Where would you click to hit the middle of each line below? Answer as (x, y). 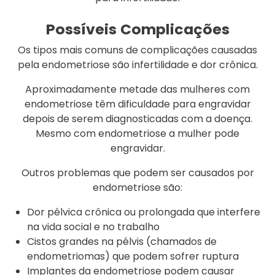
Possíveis (81, 29)
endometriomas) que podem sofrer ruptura (133, 257)
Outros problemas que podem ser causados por (137, 173)
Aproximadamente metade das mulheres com (137, 90)
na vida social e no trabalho (93, 227)
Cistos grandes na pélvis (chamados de (122, 242)
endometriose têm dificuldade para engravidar (137, 104)
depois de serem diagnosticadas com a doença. (137, 119)
